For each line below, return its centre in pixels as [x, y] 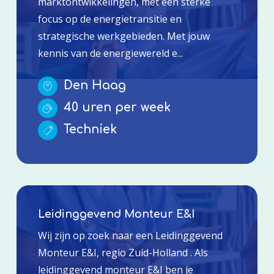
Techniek [88, 129]
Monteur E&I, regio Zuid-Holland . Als [123, 252]
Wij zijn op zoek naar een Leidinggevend [130, 235]
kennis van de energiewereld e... [110, 53]
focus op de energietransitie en [109, 19]
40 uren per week [115, 107]
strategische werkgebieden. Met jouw [124, 36]
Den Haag [93, 85]
